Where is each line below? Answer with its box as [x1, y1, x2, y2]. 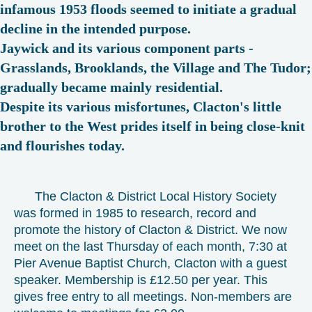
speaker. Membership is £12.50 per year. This [14, 272, 267, 287]
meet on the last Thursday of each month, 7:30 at [14, 239, 287, 253]
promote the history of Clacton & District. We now [14, 222, 287, 237]
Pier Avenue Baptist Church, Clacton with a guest [14, 256, 287, 270]
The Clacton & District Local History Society [14, 189, 276, 203]
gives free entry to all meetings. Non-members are [14, 289, 292, 304]
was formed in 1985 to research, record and [14, 205, 256, 220]
